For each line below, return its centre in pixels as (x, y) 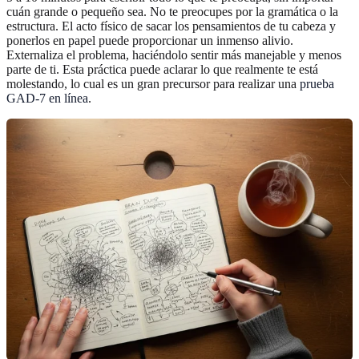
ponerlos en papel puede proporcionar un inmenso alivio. (150, 40)
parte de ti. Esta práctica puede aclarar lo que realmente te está (162, 69)
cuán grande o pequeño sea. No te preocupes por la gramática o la (172, 11)
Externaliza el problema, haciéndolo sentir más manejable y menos (174, 54)
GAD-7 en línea (47, 98)
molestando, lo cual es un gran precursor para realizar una (153, 83)
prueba (317, 83)
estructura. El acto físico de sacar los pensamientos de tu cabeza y (171, 26)
